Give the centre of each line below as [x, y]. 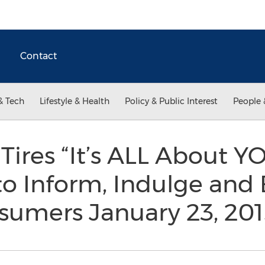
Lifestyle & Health [75, 101]
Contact [38, 56]
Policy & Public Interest [171, 101]
